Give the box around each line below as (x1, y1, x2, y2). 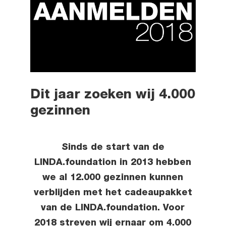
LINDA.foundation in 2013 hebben (34, 158, 192, 168)
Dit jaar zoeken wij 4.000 (30, 89, 195, 102)
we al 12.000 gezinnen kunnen (42, 174, 184, 183)
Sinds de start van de (61, 143, 164, 153)
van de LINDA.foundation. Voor (41, 204, 185, 213)
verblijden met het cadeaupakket (33, 189, 192, 198)
